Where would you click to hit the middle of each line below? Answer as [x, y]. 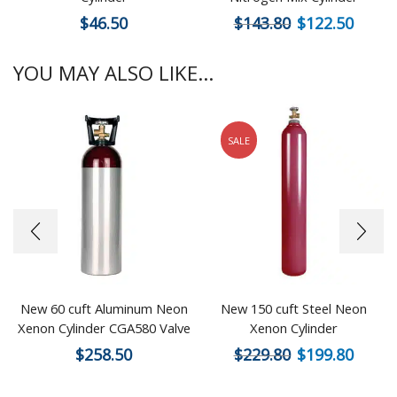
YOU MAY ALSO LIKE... [113, 74]
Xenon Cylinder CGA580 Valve [104, 328]
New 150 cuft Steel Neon [293, 309]
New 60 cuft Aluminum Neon [104, 309]
